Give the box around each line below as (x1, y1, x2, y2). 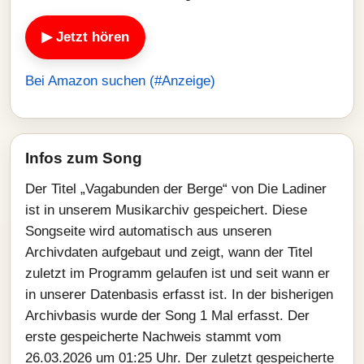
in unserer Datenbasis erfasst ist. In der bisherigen (25, 287, 333, 302)
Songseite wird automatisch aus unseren (25, 223, 271, 239)
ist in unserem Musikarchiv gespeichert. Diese (25, 202, 307, 218)
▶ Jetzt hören (41, 29, 129, 45)
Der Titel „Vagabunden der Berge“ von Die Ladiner (25, 181, 327, 197)
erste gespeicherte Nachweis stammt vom (25, 329, 281, 344)
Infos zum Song (25, 149, 142, 167)
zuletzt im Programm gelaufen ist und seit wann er (25, 266, 330, 281)
